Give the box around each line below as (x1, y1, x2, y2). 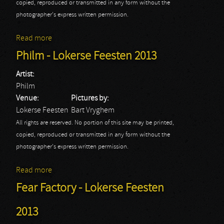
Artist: (16, 70, 36, 78)
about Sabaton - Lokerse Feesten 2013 (52, 34, 177, 42)
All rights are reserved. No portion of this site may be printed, (16, 119, 174, 126)
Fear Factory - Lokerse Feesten (16, 182, 164, 194)
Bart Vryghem (71, 106, 114, 114)
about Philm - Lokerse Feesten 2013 (52, 166, 168, 174)
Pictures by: (71, 94, 110, 102)
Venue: (16, 94, 40, 102)
